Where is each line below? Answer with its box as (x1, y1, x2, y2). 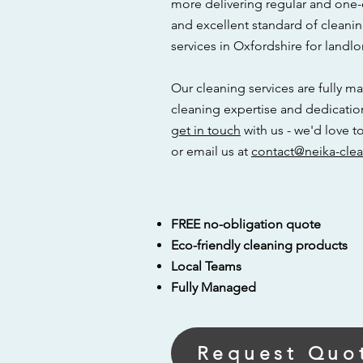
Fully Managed (171, 280, 256, 295)
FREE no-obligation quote (171, 216, 321, 232)
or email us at (171, 143, 251, 159)
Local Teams (171, 258, 241, 274)
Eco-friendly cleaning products (171, 237, 348, 253)
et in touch (179, 122, 241, 138)
